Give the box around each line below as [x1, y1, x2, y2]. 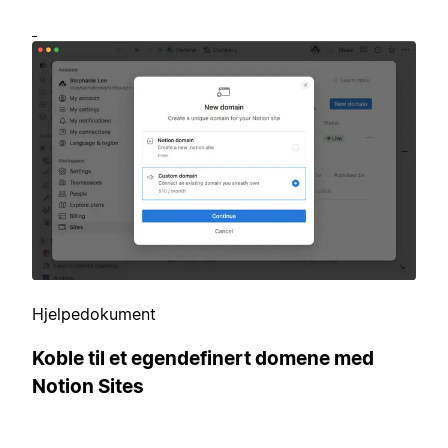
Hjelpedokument [32, 303, 156, 324]
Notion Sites [32, 374, 144, 398]
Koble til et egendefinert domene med [32, 346, 374, 370]
